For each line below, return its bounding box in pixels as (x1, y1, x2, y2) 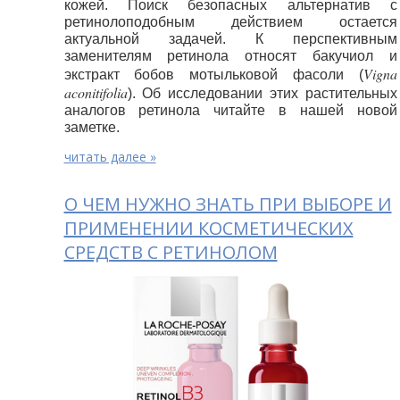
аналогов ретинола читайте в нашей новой (63, 102, 398, 118)
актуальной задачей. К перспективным (63, 30, 398, 46)
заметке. (63, 119, 120, 135)
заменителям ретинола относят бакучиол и (63, 47, 398, 63)
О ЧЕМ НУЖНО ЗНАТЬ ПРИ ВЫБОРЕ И (63, 191, 392, 216)
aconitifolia (63, 82, 128, 102)
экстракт (63, 66, 120, 82)
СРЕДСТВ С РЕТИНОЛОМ (63, 239, 278, 264)
